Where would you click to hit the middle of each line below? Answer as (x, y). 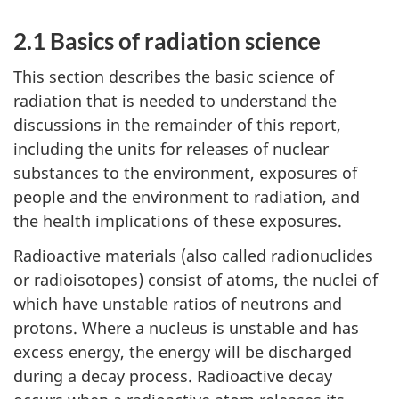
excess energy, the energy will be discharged (183, 351)
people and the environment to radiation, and (187, 197)
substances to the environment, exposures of (185, 173)
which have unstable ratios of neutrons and (178, 303)
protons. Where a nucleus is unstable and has (186, 327)
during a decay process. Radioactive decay (173, 375)
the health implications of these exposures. (178, 221)
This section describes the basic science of (174, 77)
